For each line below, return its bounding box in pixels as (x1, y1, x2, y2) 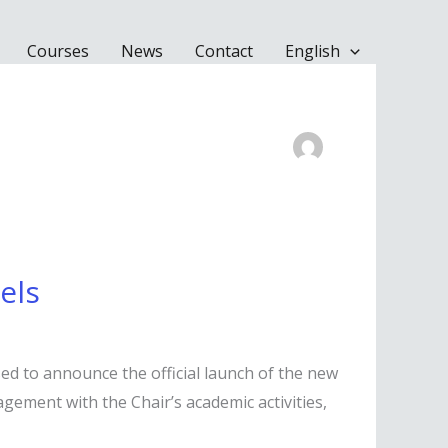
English (285, 40, 341, 62)
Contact (195, 40, 254, 62)
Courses (27, 40, 90, 62)
